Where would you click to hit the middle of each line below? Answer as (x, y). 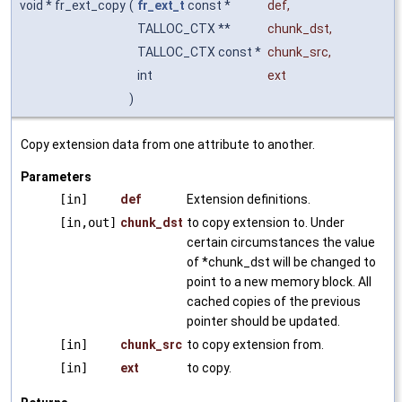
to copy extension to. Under (266, 223)
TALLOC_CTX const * (201, 52)
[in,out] (88, 223)
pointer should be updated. (263, 322)
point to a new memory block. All (279, 282)
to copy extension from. (255, 345)
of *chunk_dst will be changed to (281, 262)
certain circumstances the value (281, 243)
